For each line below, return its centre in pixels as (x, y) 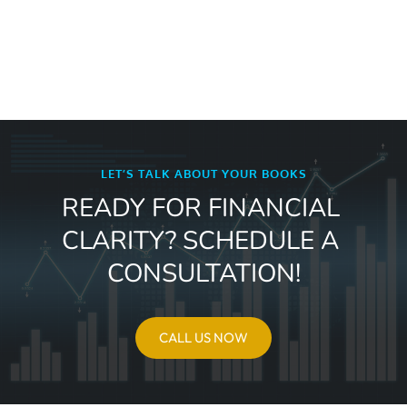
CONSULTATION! (203, 274)
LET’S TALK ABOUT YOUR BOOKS (203, 174)
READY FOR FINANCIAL (200, 208)
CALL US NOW (203, 338)
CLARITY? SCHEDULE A (200, 241)
